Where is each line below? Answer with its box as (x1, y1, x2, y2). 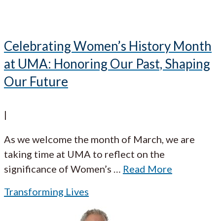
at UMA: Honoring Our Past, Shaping (4, 55, 210, 72)
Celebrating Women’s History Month (4, 37, 212, 54)
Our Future (4, 73, 68, 89)
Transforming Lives (4, 185, 89, 198)
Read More (123, 163, 172, 175)
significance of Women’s (4, 163, 111, 175)
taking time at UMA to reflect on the (4, 148, 165, 160)
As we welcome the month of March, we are (4, 133, 195, 146)
